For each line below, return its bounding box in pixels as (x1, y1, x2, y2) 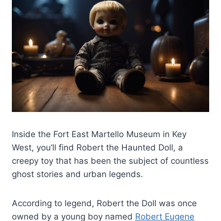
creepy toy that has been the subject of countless (12, 155, 209, 166)
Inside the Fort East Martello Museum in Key (12, 129, 186, 139)
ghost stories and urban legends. (12, 169, 143, 179)
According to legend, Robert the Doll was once (12, 198, 197, 208)
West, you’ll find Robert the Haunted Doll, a (12, 142, 183, 152)
